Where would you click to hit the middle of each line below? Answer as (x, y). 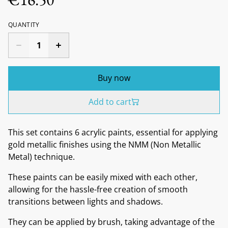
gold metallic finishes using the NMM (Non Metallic (105, 144)
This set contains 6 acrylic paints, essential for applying (113, 132)
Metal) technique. (41, 156)
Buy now (114, 78)
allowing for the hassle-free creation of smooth (98, 189)
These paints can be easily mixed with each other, (103, 177)
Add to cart (110, 102)
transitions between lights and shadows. (85, 201)
